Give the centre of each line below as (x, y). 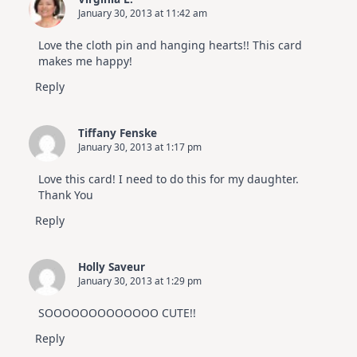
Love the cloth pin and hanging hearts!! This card (170, 45)
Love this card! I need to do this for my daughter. (169, 179)
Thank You (66, 195)
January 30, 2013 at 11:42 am (143, 14)
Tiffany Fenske (118, 133)
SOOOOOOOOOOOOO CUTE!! (117, 313)
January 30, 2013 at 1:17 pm (140, 147)
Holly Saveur (112, 267)
